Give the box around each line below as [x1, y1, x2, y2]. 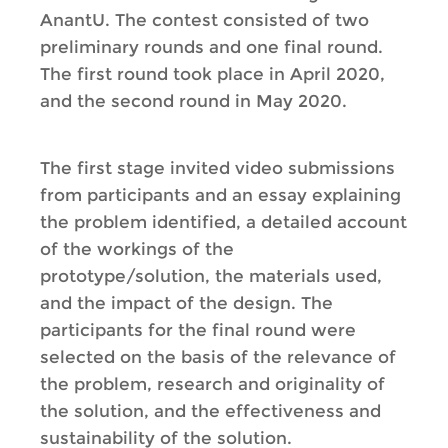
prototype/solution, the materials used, [40, 266, 382, 286]
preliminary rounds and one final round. [40, 37, 383, 57]
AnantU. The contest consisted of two [40, 10, 369, 30]
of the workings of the [40, 239, 234, 259]
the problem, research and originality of [40, 374, 385, 394]
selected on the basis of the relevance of [40, 347, 396, 367]
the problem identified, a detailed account [40, 212, 407, 232]
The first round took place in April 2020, [40, 64, 385, 84]
